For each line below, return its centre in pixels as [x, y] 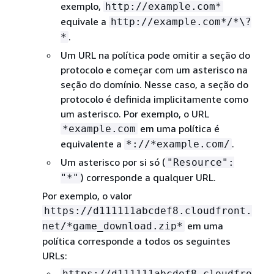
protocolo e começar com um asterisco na [154, 69]
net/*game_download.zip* [112, 226]
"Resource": [200, 162]
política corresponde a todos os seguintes [136, 241]
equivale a [84, 21]
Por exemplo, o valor [87, 195]
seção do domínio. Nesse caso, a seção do [154, 84]
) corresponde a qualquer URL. [148, 177]
